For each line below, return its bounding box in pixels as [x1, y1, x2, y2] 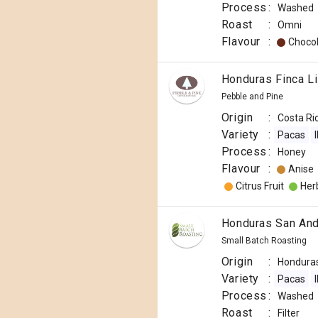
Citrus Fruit [235, 180, 284, 192]
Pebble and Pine [221, 92, 283, 102]
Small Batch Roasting [221, 236, 307, 246]
